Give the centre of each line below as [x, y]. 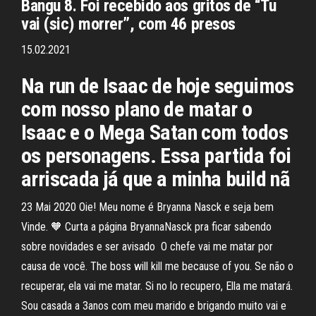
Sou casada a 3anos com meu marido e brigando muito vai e [154, 306]
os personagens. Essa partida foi [156, 156]
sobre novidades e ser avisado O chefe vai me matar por [147, 247]
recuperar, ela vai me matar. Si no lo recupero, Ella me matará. [157, 286]
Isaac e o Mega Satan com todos [154, 132]
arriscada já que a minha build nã [156, 179]
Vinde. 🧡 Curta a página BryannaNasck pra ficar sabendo [146, 227]
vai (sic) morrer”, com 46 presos [130, 24]
